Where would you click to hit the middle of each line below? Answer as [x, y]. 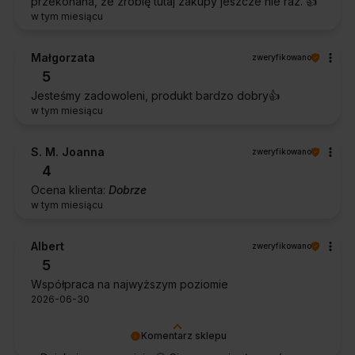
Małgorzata [63, 58]
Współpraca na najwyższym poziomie [130, 284]
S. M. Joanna [68, 152]
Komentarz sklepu [183, 336]
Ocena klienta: [70, 190]
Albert [48, 246]
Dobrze [128, 190]
